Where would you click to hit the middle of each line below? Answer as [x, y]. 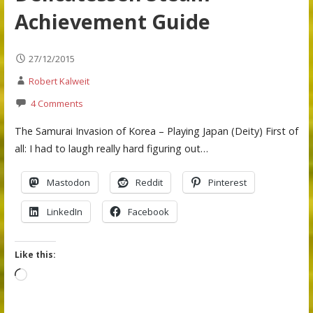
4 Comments [57, 104]
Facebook [148, 212]
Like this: [35, 254]
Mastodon [68, 183]
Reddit [149, 183]
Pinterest [227, 183]
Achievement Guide [112, 22]
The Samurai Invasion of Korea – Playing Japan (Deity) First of [156, 131]
